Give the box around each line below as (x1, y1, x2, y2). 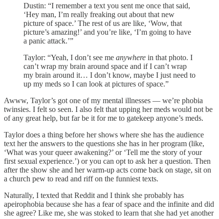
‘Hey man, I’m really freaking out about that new (23, 10, 175, 19)
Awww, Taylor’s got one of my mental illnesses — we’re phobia (4, 96, 203, 105)
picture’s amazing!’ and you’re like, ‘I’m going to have (23, 28, 191, 37)
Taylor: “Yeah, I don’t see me (23, 53, 116, 62)
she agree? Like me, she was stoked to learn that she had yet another (4, 209, 214, 218)
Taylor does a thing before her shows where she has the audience (4, 131, 204, 139)
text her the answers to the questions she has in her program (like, (4, 139, 204, 148)
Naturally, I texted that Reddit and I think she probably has (4, 191, 184, 200)
